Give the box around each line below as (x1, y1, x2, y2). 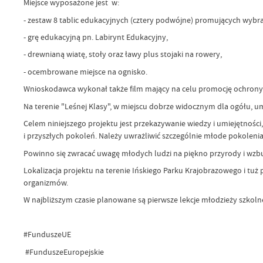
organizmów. (23, 177, 68, 188)
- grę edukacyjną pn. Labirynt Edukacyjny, (23, 31, 168, 42)
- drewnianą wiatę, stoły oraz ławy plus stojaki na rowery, (23, 49, 222, 60)
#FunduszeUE (23, 229, 71, 240)
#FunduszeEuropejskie (23, 246, 104, 257)
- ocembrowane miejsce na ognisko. (23, 66, 147, 77)
